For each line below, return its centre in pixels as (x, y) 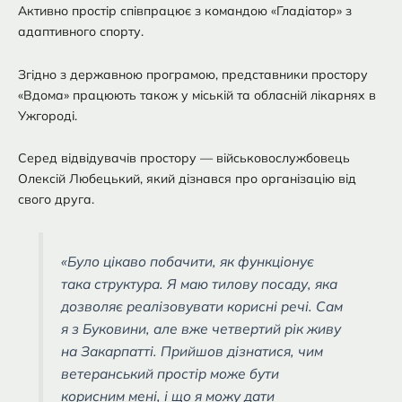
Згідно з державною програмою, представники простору (193, 74)
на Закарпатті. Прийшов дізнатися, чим (192, 351)
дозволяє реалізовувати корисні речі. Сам (202, 306)
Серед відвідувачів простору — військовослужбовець (184, 158)
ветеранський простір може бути (170, 373)
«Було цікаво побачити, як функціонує (188, 261)
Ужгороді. (48, 115)
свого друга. (56, 200)
